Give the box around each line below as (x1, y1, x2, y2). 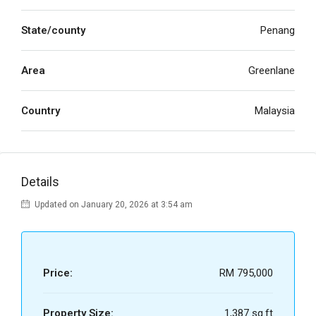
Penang (260, 24, 295, 37)
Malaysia (255, 104, 295, 118)
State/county (21, 24, 85, 37)
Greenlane (248, 64, 295, 78)
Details (21, 174, 59, 190)
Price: (43, 267, 73, 280)
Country (21, 104, 60, 118)
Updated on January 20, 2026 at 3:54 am (32, 200, 193, 210)
